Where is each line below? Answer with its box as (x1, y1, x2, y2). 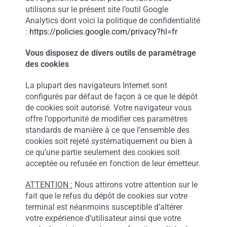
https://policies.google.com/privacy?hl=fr (29, 27, 177, 36)
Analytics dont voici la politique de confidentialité (25, 16, 200, 25)
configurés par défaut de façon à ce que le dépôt (25, 92, 198, 101)
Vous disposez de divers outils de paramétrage (25, 48, 196, 58)
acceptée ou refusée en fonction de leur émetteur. (25, 159, 200, 168)
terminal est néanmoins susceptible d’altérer (25, 202, 182, 212)
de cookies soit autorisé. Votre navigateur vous (25, 103, 192, 112)
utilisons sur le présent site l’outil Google (25, 5, 168, 14)
